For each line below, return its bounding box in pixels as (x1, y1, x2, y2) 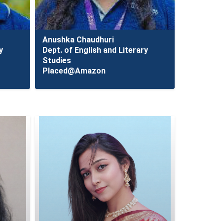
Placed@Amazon (42, 66, 106, 75)
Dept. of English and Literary (42, 45, 148, 55)
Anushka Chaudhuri (42, 35, 114, 44)
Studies (42, 56, 71, 65)
